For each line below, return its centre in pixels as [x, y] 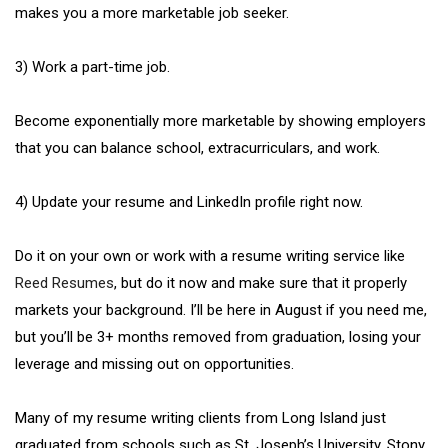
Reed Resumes [64, 282]
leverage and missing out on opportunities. [154, 363]
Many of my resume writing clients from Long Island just [200, 417]
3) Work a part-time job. [92, 66]
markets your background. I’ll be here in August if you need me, [221, 309]
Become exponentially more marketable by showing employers [220, 120]
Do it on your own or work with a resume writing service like [210, 255]
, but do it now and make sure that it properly [260, 282]
